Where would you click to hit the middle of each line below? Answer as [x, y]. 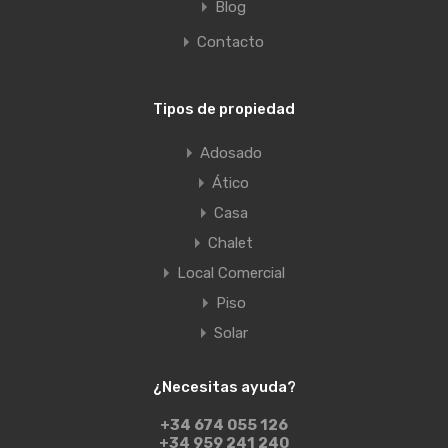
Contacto [230, 42]
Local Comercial [230, 273]
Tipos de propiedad [224, 109]
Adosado [230, 153]
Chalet [230, 243]
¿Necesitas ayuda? [224, 387]
